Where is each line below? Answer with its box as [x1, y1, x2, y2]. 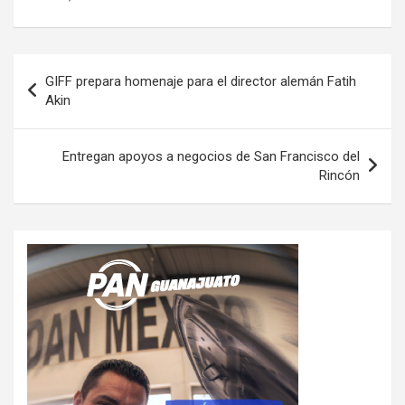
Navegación [13, 54, 133, 81]
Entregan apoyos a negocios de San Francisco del [62, 148, 360, 165]
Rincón [319, 167, 360, 184]
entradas [13, 112, 105, 139]
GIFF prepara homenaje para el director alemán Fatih [45, 73, 356, 90]
